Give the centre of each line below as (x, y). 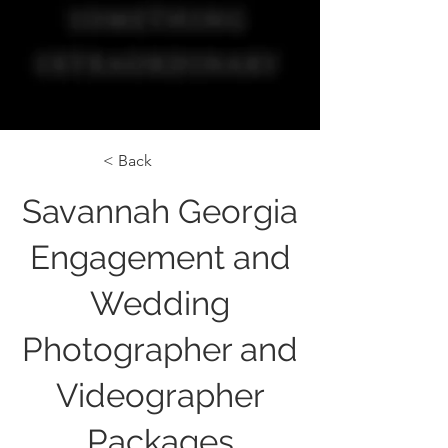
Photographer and (160, 349)
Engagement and (160, 257)
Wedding (160, 303)
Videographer (160, 395)
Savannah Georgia (160, 211)
